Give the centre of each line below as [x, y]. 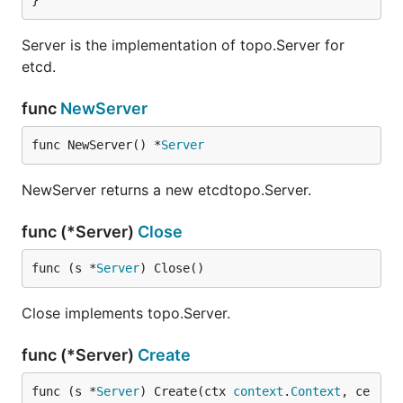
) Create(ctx [186, 391]
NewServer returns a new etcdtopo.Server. [166, 190]
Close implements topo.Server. [126, 313]
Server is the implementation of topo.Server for [183, 45]
